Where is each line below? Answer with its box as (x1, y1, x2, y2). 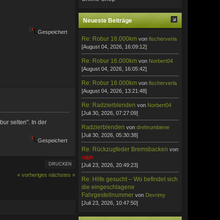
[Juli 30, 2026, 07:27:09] (82, 110, 138, 116)
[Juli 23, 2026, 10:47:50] (82, 199, 138, 206)
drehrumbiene (137, 124, 170, 130)
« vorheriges (17, 171, 48, 178)
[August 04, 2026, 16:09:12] (82, 43, 147, 50)
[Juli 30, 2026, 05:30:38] (82, 132, 138, 138)
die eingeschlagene (82, 183, 135, 191)
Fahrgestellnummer (82, 191, 134, 198)
